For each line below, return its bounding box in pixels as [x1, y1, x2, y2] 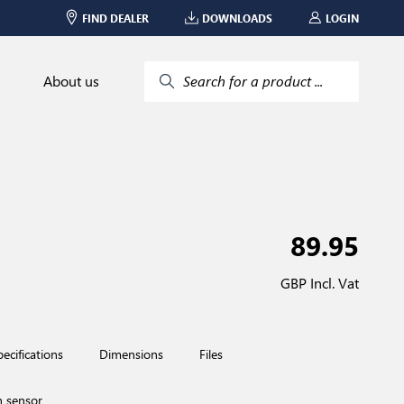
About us [43, 71, 99, 90]
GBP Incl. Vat [280, 273, 359, 292]
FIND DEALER [82, 10, 149, 25]
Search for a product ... [183, 71, 323, 90]
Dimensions [99, 345, 163, 363]
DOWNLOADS [202, 10, 272, 25]
